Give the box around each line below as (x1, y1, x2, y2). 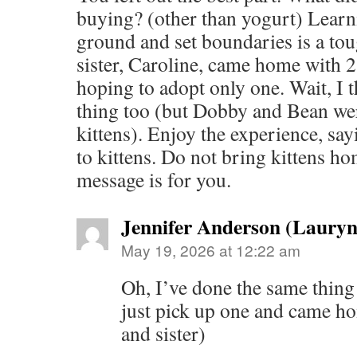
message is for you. (76, 166, 231, 194)
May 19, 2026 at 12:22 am (121, 239, 300, 261)
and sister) (121, 320, 206, 347)
